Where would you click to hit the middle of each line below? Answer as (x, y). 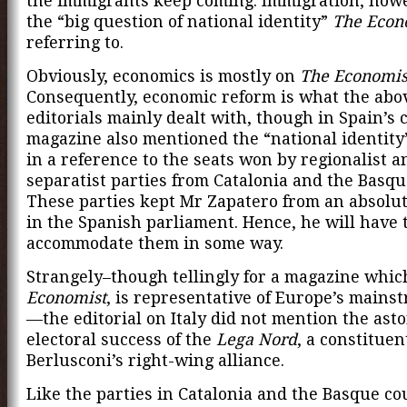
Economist (66, 297)
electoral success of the (121, 339)
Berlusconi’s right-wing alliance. (155, 360)
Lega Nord (257, 339)
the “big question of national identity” (179, 22)
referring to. (75, 43)
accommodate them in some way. (155, 243)
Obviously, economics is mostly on (163, 76)
